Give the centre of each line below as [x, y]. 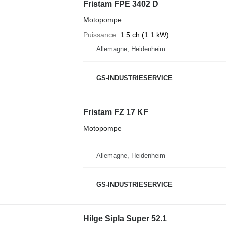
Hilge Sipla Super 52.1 [125, 218]
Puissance [99, 35]
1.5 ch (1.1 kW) [144, 35]
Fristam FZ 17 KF [116, 112]
